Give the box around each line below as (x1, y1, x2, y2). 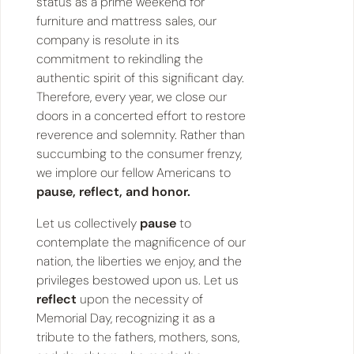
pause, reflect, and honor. (36, 183, 190, 200)
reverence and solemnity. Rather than (36, 126, 245, 143)
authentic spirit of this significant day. (36, 69, 244, 86)
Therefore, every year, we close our (36, 88, 227, 105)
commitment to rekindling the (36, 50, 203, 67)
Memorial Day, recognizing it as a (36, 309, 215, 326)
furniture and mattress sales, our (36, 12, 217, 29)
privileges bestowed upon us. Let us (36, 271, 239, 288)
